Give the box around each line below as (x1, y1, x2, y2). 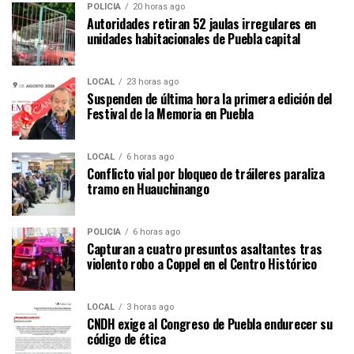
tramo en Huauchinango (87, 179, 209, 198)
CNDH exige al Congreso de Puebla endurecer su (87, 314, 333, 333)
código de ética (87, 329, 166, 348)
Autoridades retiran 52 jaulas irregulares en (87, 13, 316, 33)
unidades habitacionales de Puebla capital (87, 28, 300, 48)
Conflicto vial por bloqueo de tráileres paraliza (87, 164, 325, 183)
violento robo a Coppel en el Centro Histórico (87, 254, 317, 273)
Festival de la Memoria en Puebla (87, 104, 254, 123)
